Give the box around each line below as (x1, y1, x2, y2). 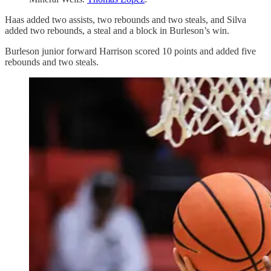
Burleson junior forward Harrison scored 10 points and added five (5, 46, 256, 57)
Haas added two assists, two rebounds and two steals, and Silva (5, 15, 246, 25)
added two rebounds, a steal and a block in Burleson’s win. (5, 25, 229, 36)
